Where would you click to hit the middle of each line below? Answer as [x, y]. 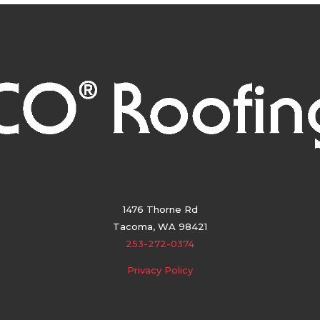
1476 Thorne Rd [160, 210]
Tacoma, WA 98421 [160, 227]
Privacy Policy [160, 270]
